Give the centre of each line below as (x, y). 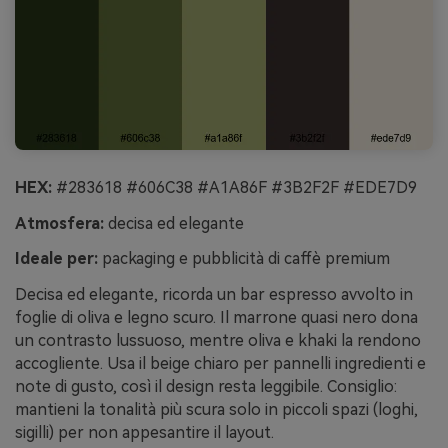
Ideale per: (56, 259)
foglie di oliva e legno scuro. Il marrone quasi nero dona (216, 318)
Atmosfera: (59, 223)
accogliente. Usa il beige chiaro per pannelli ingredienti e (220, 364)
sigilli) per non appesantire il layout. (144, 433)
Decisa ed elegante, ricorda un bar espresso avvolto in (214, 295)
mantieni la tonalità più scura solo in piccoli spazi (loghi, (216, 410)
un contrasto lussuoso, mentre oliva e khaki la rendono (218, 341)
